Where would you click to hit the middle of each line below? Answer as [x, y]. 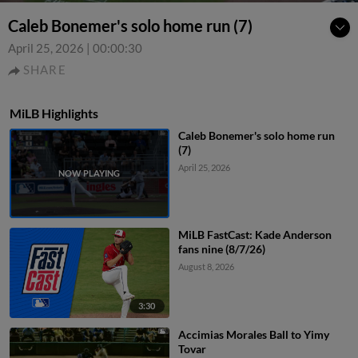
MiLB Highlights [54, 113]
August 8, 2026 [206, 267]
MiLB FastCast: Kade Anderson [255, 235]
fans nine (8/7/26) [221, 249]
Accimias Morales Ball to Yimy [253, 334]
